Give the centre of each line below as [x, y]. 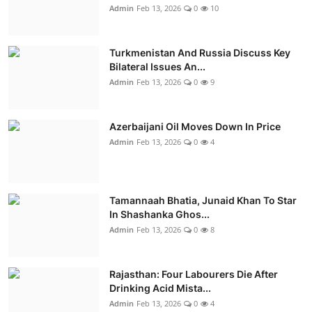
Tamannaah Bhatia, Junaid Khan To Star [203, 200]
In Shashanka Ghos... [159, 214]
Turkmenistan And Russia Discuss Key [200, 52]
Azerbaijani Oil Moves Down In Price [195, 126]
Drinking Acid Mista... [160, 288]
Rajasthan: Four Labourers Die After [194, 274]
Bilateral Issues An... [157, 66]
